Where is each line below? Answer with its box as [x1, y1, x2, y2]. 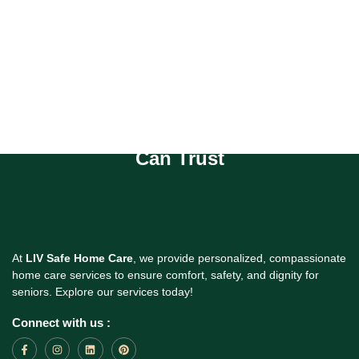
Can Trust [135, 147, 224, 169]
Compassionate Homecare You [39, 127, 320, 148]
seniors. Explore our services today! [12, 285, 193, 298]
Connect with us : [12, 316, 111, 329]
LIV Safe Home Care [26, 252, 133, 264]
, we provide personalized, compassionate [133, 252, 346, 264]
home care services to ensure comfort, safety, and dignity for [12, 268, 319, 281]
